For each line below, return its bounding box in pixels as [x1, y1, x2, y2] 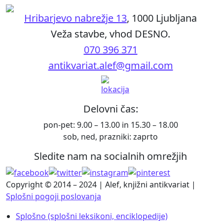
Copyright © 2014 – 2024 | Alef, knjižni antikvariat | [6, 179, 196, 190]
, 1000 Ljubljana [127, 11, 197, 25]
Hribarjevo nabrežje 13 [24, 11, 127, 25]
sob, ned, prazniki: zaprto [63, 131, 158, 142]
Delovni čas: [83, 102, 138, 115]
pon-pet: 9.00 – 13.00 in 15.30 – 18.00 [43, 119, 178, 130]
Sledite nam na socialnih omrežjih [34, 149, 187, 163]
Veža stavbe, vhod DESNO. [51, 27, 170, 40]
